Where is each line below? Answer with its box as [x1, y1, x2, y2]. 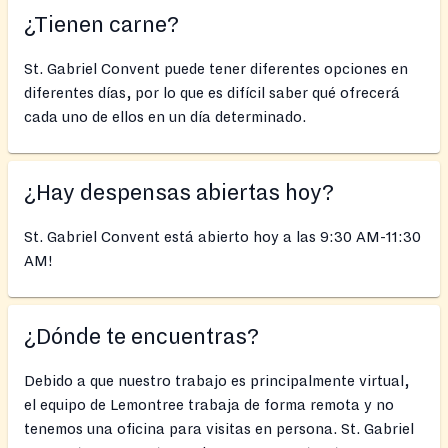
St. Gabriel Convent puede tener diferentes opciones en [24, 60, 408, 77]
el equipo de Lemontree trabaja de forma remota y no [24, 396, 394, 413]
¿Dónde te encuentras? [24, 324, 259, 349]
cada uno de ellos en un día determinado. [24, 108, 306, 125]
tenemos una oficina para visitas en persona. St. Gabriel [24, 420, 414, 437]
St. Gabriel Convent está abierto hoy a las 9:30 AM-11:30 [24, 228, 421, 245]
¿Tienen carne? [24, 12, 179, 37]
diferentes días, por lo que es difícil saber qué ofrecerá [24, 84, 400, 101]
